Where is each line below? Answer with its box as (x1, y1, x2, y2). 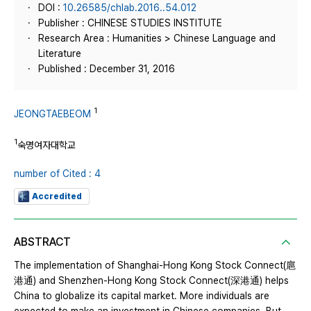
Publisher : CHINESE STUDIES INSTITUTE (38, 17, 222, 28)
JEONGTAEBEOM (14, 108, 91, 119)
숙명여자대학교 (17, 139, 76, 151)
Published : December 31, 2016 (38, 63, 175, 74)
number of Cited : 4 (14, 168, 101, 180)
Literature (38, 48, 81, 59)
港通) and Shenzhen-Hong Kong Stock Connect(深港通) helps (14, 275, 289, 287)
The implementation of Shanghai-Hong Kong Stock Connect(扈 (14, 260, 296, 271)
